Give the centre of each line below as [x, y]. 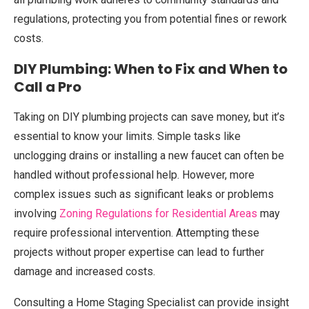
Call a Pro [48, 87]
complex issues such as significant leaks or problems [144, 194]
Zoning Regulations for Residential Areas [158, 213]
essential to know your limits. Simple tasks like [127, 136]
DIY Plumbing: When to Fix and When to [151, 69]
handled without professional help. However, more [134, 175]
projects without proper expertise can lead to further [139, 252]
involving [37, 213]
